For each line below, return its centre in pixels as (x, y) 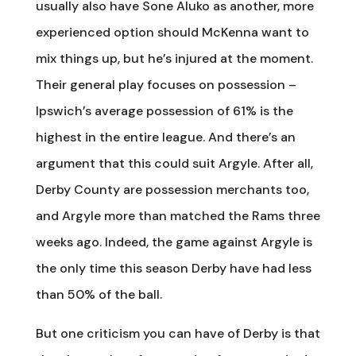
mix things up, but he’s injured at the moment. (174, 58)
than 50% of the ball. (99, 294)
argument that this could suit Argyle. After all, (174, 163)
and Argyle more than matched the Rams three (178, 215)
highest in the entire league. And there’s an (165, 137)
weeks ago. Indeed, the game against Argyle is (174, 242)
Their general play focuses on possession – (166, 84)
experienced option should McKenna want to (172, 32)
